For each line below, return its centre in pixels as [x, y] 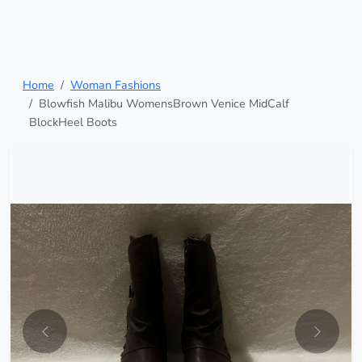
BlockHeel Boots [73, 122]
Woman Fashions [116, 85]
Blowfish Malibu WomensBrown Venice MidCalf [164, 104]
